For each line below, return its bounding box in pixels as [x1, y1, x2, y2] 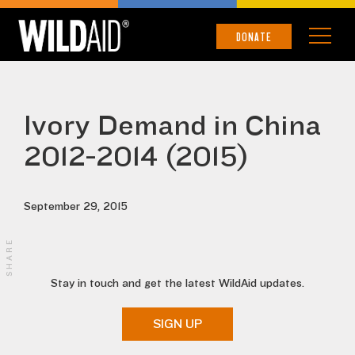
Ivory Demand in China [24, 109, 321, 142]
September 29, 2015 [24, 200, 128, 213]
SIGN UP [153, 317, 202, 331]
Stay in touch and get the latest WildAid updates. [51, 277, 304, 290]
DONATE [236, 30, 272, 44]
